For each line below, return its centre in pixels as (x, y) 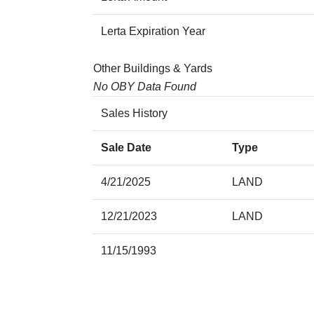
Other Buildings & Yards (153, 68)
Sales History (134, 113)
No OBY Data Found (145, 87)
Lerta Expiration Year (153, 31)
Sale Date (126, 148)
